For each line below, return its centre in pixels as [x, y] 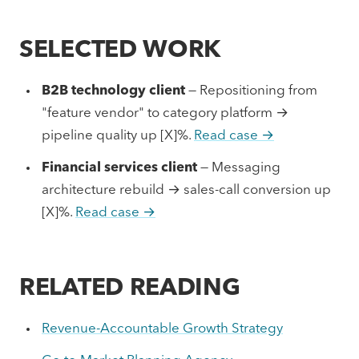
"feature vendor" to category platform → [165, 113]
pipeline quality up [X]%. [118, 136]
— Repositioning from [251, 91]
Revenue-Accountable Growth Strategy [162, 329]
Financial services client [119, 168]
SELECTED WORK [120, 50]
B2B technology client [113, 91]
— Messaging [239, 168]
